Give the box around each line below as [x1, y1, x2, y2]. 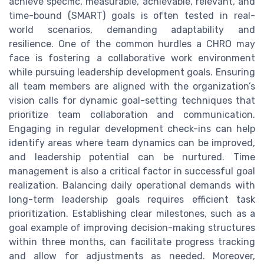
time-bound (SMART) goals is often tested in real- [9, 10, 255, 22]
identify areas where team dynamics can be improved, [9, 137, 255, 149]
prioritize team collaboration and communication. [9, 109, 255, 121]
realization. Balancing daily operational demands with [9, 180, 255, 192]
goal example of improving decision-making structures [9, 222, 255, 234]
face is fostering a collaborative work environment [9, 52, 255, 64]
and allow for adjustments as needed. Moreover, [9, 250, 255, 262]
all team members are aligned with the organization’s [9, 81, 255, 93]
